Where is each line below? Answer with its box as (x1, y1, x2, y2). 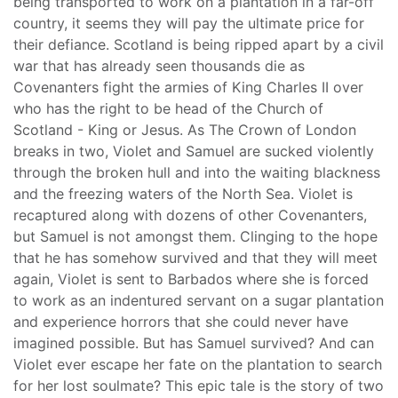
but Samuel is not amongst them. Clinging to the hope (13, 227, 378, 246)
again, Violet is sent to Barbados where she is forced (13, 270, 369, 289)
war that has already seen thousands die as (13, 57, 305, 76)
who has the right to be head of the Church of (13, 99, 323, 118)
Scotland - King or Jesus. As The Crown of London (13, 121, 356, 139)
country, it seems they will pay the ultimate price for (13, 14, 364, 33)
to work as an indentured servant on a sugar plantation (13, 291, 384, 310)
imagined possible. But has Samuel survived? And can (13, 334, 374, 353)
